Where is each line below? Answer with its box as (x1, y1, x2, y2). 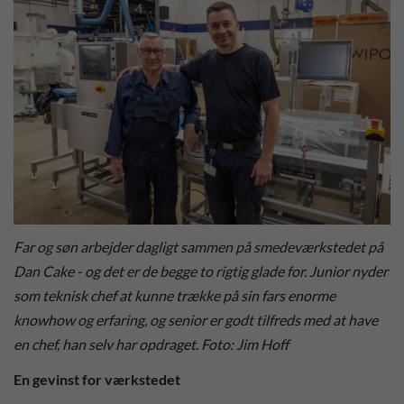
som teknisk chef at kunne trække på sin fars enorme (14, 287, 335, 305)
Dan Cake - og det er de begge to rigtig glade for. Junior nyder (14, 262, 388, 280)
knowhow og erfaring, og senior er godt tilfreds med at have (14, 311, 378, 329)
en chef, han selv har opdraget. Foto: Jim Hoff (14, 335, 289, 353)
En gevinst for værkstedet (14, 370, 183, 388)
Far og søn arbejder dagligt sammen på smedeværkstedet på (14, 238, 383, 256)
